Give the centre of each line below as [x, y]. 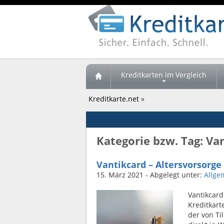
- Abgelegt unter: [174, 175]
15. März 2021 [120, 175]
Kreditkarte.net [114, 99]
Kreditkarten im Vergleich [164, 75]
